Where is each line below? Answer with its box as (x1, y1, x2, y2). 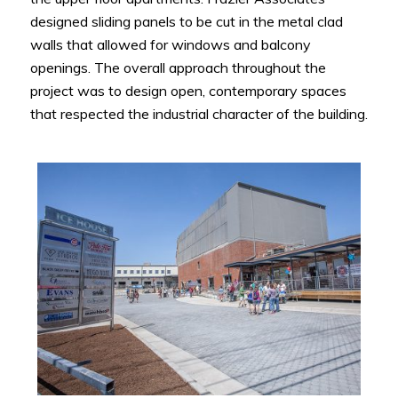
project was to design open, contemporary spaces (29, 82, 346, 100)
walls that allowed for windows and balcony (29, 36, 311, 54)
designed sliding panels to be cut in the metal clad (29, 12, 343, 31)
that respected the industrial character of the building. (29, 105, 368, 123)
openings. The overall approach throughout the (29, 59, 326, 77)
